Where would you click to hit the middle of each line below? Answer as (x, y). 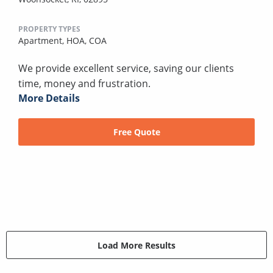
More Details (49, 98)
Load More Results (136, 245)
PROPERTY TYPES (49, 29)
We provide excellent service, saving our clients (126, 69)
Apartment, (42, 41)
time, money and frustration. (84, 84)
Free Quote (136, 132)
